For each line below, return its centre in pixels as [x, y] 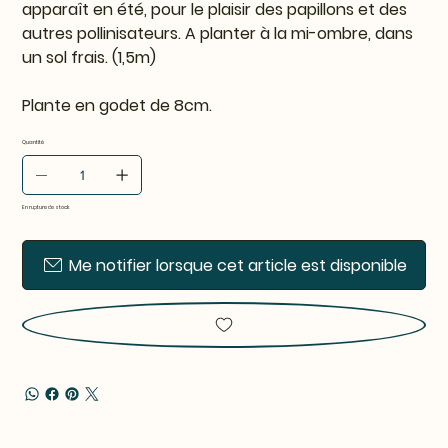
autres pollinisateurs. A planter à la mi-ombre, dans [218, 34]
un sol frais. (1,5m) [89, 58]
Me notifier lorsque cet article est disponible [238, 265]
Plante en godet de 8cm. [117, 106]
